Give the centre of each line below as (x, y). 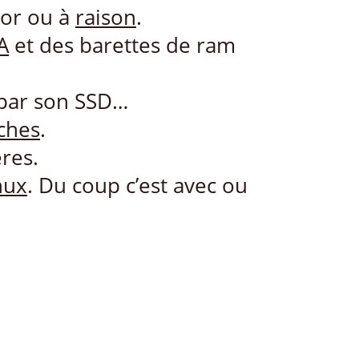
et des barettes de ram (122, 46)
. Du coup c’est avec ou (137, 186)
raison (106, 18)
